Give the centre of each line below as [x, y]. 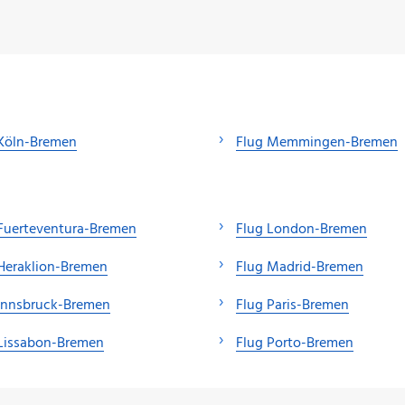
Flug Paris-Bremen [292, 306]
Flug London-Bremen [301, 230]
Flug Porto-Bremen [295, 344]
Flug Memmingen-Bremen [317, 142]
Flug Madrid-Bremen [300, 268]
